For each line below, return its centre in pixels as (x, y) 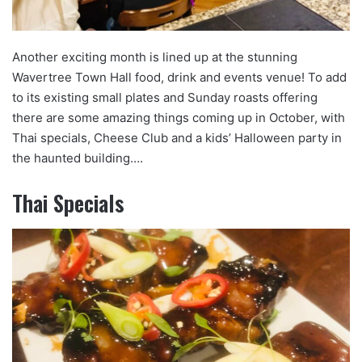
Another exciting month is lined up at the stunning (155, 57)
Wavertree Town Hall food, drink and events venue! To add (179, 77)
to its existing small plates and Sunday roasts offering (165, 97)
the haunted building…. (78, 158)
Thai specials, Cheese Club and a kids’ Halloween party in (177, 137)
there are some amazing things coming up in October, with (179, 117)
